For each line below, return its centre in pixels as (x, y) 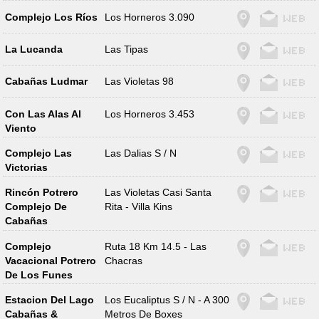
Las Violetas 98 (140, 82)
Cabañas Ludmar (46, 82)
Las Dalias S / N (141, 153)
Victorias (26, 168)
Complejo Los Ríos (51, 17)
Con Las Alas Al (43, 114)
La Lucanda (33, 49)
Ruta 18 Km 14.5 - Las (156, 246)
